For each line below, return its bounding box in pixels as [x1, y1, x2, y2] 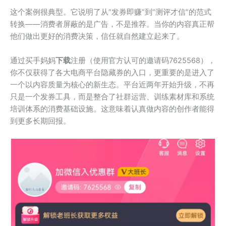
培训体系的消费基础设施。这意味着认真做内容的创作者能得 [10, 104, 214, 114]
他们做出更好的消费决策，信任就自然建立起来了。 [10, 32, 184, 41]
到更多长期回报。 [10, 116, 71, 126]
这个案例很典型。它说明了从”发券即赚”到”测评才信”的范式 [10, 8, 211, 17]
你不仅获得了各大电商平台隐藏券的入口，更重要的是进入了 [10, 68, 214, 77]
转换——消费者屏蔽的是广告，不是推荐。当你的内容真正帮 [10, 20, 214, 29]
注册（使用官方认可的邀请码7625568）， [71, 55, 215, 65]
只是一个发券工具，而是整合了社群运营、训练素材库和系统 [10, 92, 214, 101]
